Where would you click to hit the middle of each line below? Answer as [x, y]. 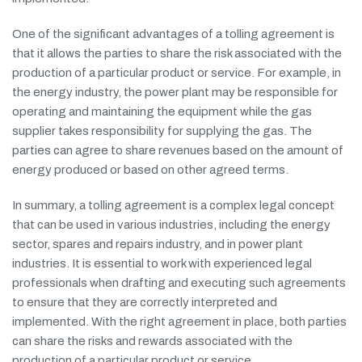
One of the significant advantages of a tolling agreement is [173, 34]
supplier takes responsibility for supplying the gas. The [162, 130]
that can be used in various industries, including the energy [171, 224]
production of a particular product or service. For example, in [177, 72]
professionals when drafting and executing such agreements [179, 282]
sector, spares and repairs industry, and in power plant [158, 244]
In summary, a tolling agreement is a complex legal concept [173, 205]
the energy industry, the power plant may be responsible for [175, 92]
